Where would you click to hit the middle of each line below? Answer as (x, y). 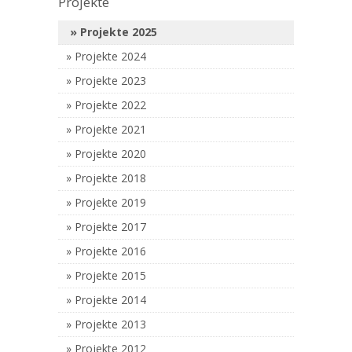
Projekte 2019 (110, 202)
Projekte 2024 (110, 56)
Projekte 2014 (110, 299)
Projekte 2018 (110, 178)
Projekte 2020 (110, 153)
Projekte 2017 (110, 226)
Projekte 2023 (110, 80)
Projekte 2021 (110, 129)
